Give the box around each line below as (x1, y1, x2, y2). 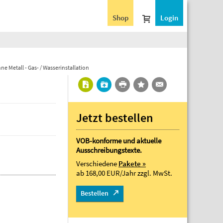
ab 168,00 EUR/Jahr (76, 168, 137, 178)
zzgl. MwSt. (137, 168, 172, 178)
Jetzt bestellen (76, 110, 153, 125)
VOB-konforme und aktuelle (76, 136, 161, 145)
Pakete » (118, 159, 146, 168)
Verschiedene (76, 159, 118, 168)
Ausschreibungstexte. (76, 145, 142, 155)
